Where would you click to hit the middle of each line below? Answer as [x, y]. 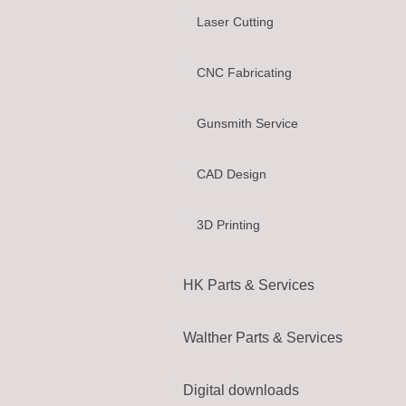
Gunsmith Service [247, 123]
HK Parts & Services [249, 285]
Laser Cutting [235, 22]
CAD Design [232, 174]
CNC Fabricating [244, 72]
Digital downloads [241, 390]
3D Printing [228, 225]
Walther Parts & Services [263, 338]
